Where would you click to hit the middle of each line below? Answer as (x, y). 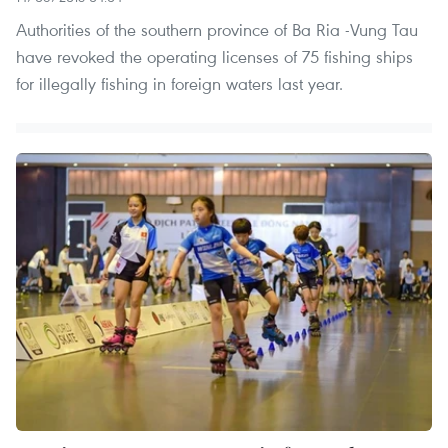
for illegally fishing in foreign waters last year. (179, 84)
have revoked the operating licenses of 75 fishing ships (214, 57)
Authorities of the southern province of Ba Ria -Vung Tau (217, 30)
